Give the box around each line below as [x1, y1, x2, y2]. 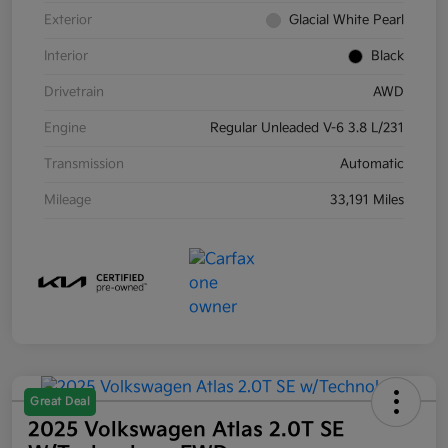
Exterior [44, 12, 92, 29]
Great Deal [30, 395, 90, 409]
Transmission [44, 156, 124, 173]
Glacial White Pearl [289, 12, 404, 29]
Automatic [340, 156, 404, 173]
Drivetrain [44, 84, 104, 101]
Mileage [44, 192, 91, 209]
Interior [44, 48, 88, 65]
